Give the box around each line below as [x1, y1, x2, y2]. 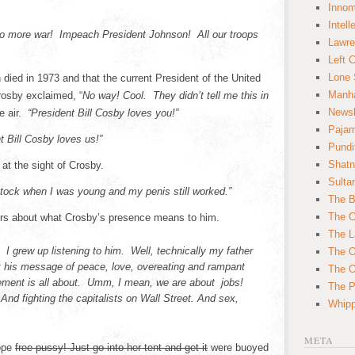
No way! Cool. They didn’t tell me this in [82, 90, 269, 101]
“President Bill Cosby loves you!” [28, 107, 178, 119]
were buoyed [208, 342, 269, 353]
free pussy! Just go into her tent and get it [15, 342, 208, 353]
